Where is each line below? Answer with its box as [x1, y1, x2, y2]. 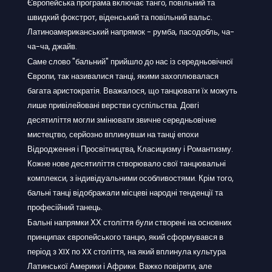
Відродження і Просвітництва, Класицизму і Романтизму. [27, 143, 233, 155]
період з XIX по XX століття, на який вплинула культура [27, 245, 226, 257]
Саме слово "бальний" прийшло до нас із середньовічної [27, 55, 233, 67]
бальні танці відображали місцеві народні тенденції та [27, 186, 223, 199]
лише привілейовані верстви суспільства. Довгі [27, 99, 199, 111]
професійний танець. [27, 201, 103, 213]
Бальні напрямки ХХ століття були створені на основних [27, 216, 232, 228]
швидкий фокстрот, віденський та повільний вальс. [27, 11, 212, 23]
